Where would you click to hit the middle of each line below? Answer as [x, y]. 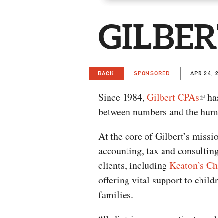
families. [116, 194]
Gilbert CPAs [173, 97]
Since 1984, [123, 97]
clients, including [134, 165]
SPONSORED [152, 73]
